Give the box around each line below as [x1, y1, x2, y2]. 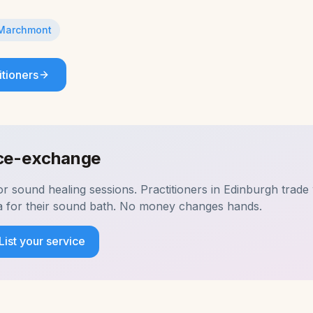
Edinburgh [224, 182, 278, 196]
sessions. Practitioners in [86, 182, 224, 196]
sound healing [12, 182, 86, 196]
